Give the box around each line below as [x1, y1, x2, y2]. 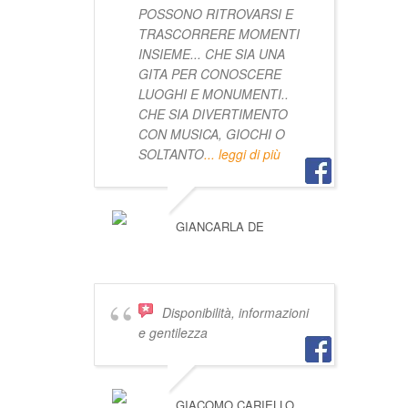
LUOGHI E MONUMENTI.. [138, 85, 289, 104]
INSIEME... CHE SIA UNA [138, 45, 285, 64]
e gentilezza [138, 323, 208, 342]
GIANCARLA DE [175, 218, 264, 236]
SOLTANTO [138, 145, 204, 164]
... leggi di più [203, 145, 280, 164]
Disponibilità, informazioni [161, 303, 309, 322]
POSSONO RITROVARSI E [138, 5, 293, 24]
